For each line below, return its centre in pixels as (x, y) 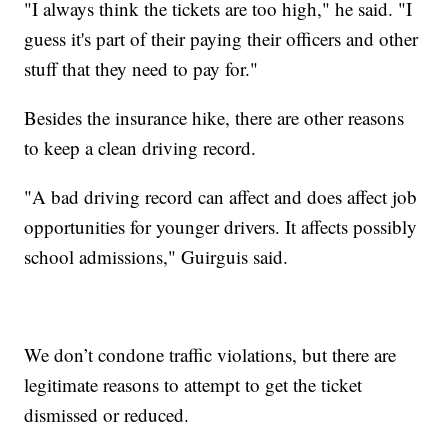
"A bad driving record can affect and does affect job (221, 196)
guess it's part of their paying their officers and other (221, 38)
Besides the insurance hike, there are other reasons (214, 117)
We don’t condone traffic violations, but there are (210, 354)
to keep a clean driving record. (140, 147)
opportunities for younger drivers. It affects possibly (221, 226)
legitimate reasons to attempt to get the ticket (193, 384)
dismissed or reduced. (107, 414)
